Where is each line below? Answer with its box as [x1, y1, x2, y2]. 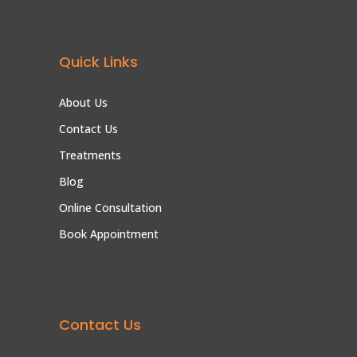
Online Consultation [59, 199, 162, 215]
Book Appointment [59, 226, 159, 241]
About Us [59, 94, 108, 110]
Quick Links [59, 51, 138, 72]
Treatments [59, 147, 121, 163]
